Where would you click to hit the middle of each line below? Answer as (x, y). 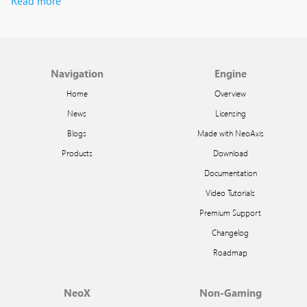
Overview (230, 93)
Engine (230, 73)
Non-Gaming (230, 293)
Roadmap (230, 252)
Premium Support (230, 212)
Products (77, 153)
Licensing (230, 113)
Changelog (230, 232)
